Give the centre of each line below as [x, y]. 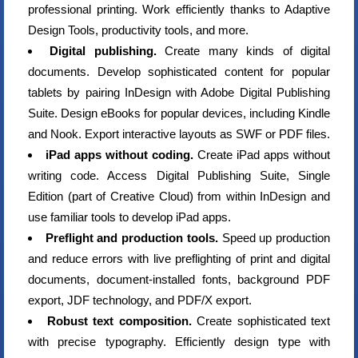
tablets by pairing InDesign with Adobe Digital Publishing [179, 92]
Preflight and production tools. [131, 238]
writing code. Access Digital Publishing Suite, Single [179, 175]
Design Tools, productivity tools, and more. [138, 30]
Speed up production [274, 238]
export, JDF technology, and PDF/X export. [140, 300]
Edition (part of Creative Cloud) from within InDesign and [179, 196]
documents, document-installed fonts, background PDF [179, 279]
